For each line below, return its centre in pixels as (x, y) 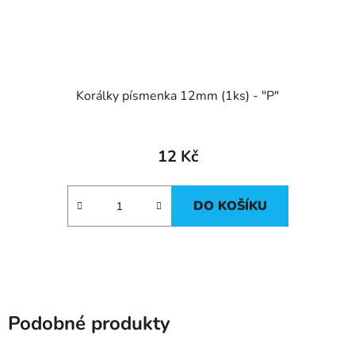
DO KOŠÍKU (230, 206)
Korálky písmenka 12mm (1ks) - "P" (177, 96)
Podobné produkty (89, 324)
